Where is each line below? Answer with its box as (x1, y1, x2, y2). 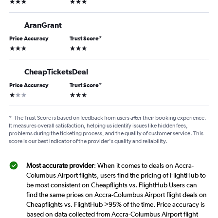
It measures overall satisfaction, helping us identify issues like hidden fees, (9, 122, 188, 129)
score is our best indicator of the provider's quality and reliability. (9, 138, 167, 145)
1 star (9, 90, 24, 98)
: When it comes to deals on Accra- (94, 162, 194, 170)
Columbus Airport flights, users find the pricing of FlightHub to (26, 171, 206, 180)
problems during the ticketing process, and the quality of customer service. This (9, 130, 203, 137)
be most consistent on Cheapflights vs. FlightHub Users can (26, 181, 197, 189)
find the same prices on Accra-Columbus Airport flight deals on (26, 191, 207, 199)
